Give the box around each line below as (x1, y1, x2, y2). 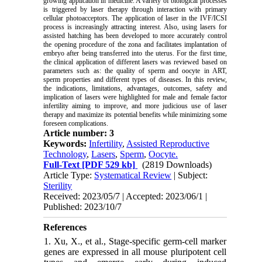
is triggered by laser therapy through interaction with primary (43, 5, 227, 14)
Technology (43, 149, 87, 160)
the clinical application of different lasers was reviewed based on (43, 58, 227, 67)
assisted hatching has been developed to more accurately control (43, 32, 227, 40)
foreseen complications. (43, 119, 109, 128)
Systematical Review (94, 170, 172, 181)
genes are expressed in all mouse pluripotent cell (44, 247, 226, 257)
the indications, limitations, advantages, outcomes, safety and (43, 84, 227, 93)
